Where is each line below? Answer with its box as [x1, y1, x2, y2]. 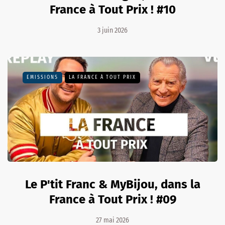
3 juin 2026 [97, 26, 128, 35]
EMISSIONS [27, 74, 58, 81]
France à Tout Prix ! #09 [49, 192, 176, 207]
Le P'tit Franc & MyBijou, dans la [25, 177, 200, 192]
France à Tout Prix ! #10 [49, 3, 176, 17]
